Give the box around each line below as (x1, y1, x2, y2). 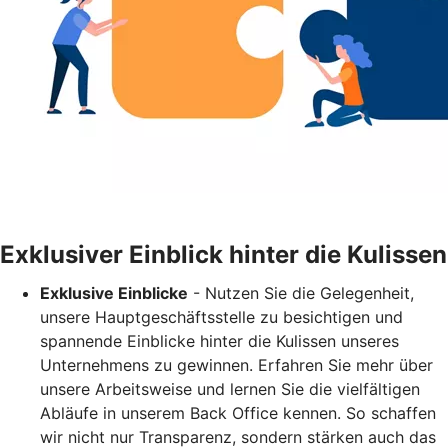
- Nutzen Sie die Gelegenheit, (188, 283, 414, 304)
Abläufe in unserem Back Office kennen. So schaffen (40, 403, 436, 424)
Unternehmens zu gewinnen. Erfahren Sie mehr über (40, 355, 433, 376)
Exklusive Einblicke (40, 283, 188, 304)
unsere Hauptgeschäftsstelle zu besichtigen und (40, 307, 403, 328)
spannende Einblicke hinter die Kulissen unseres (40, 331, 399, 352)
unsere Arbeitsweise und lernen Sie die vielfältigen (40, 379, 420, 400)
